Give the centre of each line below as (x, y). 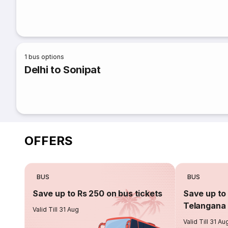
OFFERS (49, 140)
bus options (47, 57)
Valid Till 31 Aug (56, 209)
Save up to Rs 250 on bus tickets (98, 193)
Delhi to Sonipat (63, 70)
